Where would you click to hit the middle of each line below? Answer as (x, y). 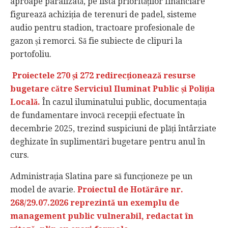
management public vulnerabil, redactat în (102, 216)
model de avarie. (44, 190)
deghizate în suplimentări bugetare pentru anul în (108, 142)
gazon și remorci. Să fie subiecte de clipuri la (96, 41)
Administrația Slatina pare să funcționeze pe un (101, 177)
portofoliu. (31, 54)
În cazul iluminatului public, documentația (124, 102)
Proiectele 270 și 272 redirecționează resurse (103, 76)
